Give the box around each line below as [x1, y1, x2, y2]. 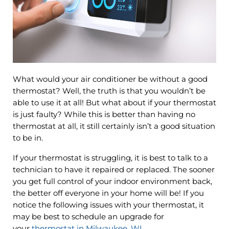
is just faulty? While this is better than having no [12, 109, 195, 119]
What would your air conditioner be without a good [12, 74, 208, 84]
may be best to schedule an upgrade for [12, 212, 164, 221]
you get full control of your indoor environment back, [12, 176, 212, 186]
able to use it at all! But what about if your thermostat [12, 98, 216, 107]
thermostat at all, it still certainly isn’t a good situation [12, 121, 215, 131]
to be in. [12, 133, 45, 143]
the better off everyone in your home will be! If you [12, 188, 204, 198]
